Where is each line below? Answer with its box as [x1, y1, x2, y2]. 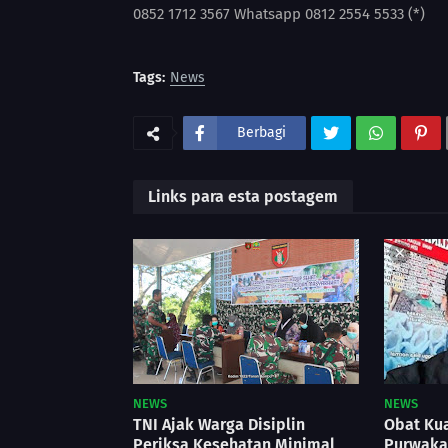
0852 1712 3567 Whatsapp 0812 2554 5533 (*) [133, 5, 425, 23]
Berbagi [237, 124, 286, 141]
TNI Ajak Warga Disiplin [133, 415, 305, 434]
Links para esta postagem [148, 187, 338, 206]
